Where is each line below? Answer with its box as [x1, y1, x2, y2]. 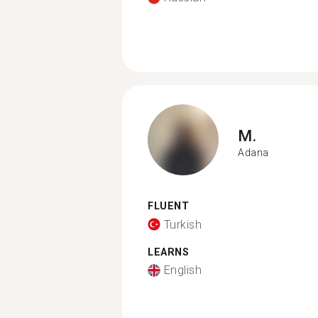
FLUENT [148, 200, 189, 212]
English [163, 263, 202, 277]
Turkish [163, 217, 202, 231]
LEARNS [148, 246, 189, 258]
